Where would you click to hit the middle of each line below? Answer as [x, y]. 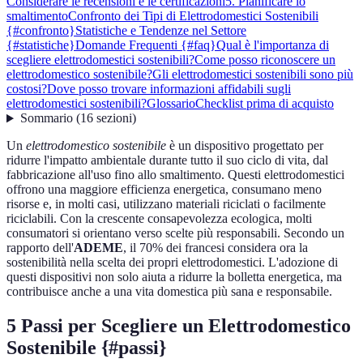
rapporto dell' [40, 248]
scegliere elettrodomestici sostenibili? [100, 60]
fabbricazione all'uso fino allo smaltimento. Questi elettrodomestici [175, 175]
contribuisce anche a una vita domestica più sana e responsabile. [169, 292]
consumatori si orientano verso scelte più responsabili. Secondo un [175, 233]
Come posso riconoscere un [265, 60]
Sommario [46, 118]
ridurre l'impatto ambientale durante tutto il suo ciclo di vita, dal [167, 160]
